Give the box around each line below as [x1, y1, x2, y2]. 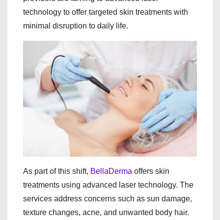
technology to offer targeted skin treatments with [23, 8, 188, 16]
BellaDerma [90, 166, 132, 175]
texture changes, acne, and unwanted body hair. [23, 208, 189, 217]
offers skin [132, 166, 169, 175]
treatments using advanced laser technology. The [23, 180, 193, 189]
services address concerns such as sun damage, [23, 194, 192, 203]
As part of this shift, [23, 166, 90, 175]
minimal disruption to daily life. [23, 22, 128, 30]
